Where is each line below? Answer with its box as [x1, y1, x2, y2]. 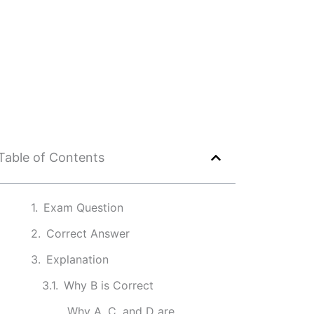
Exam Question [43, 200, 123, 214]
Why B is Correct [63, 278, 153, 292]
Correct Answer [46, 226, 130, 240]
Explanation [46, 252, 109, 266]
